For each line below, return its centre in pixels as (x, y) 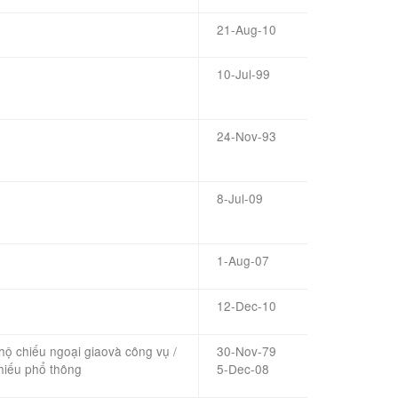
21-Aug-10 (247, 29)
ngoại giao (79, 351)
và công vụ (139, 351)
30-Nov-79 (247, 351)
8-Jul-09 (240, 198)
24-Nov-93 (247, 136)
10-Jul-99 (243, 74)
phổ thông (53, 369)
